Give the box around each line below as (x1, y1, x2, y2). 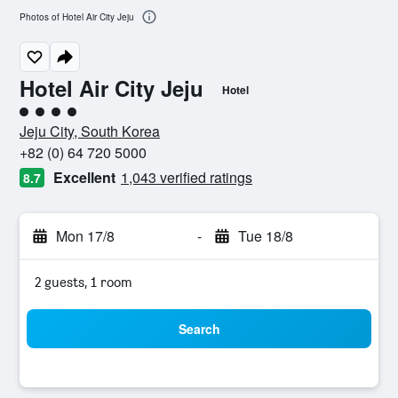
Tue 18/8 (237, 226, 293, 246)
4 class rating (19, 109, 100, 126)
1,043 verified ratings (121, 167, 252, 187)
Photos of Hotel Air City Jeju (20, 11, 134, 24)
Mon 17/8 (56, 226, 115, 246)
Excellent (53, 167, 115, 187)
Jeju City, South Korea (20, 121, 160, 141)
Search (178, 320, 220, 338)
